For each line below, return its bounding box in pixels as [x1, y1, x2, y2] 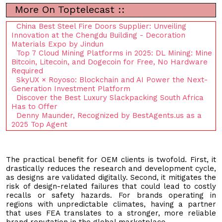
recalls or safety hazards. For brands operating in [6, 190, 216, 200]
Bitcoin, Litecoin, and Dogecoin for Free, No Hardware [11, 57, 208, 66]
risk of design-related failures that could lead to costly [6, 181, 216, 191]
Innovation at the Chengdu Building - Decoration [11, 30, 185, 40]
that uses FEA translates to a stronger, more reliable [6, 208, 216, 218]
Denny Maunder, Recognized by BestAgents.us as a [16, 111, 202, 120]
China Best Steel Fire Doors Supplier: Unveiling [16, 21, 186, 31]
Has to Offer [11, 102, 57, 111]
